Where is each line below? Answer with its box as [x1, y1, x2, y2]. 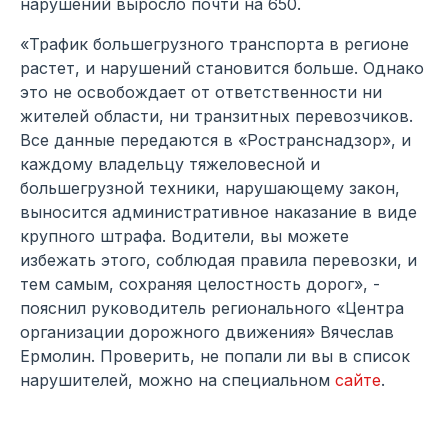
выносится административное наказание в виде [20, 202, 417, 223]
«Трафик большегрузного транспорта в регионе [20, 34, 409, 55]
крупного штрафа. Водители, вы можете [20, 226, 349, 247]
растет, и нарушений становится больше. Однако [20, 58, 424, 79]
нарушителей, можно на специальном [20, 370, 335, 391]
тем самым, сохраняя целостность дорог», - [20, 274, 380, 295]
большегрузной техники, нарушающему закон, [20, 178, 400, 199]
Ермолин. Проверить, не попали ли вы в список [20, 346, 410, 367]
